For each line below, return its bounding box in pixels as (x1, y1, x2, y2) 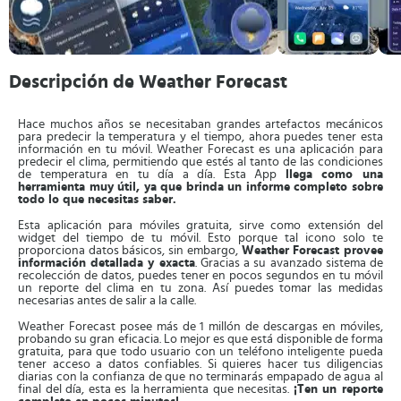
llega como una (285, 168, 384, 181)
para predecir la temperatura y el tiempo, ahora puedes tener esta (18, 131, 383, 143)
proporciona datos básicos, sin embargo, (18, 244, 242, 257)
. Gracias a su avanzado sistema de (194, 257, 384, 269)
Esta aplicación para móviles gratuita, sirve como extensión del (18, 219, 383, 232)
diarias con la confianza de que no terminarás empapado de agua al (18, 371, 383, 383)
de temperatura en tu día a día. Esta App (18, 168, 286, 181)
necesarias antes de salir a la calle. (18, 294, 196, 307)
